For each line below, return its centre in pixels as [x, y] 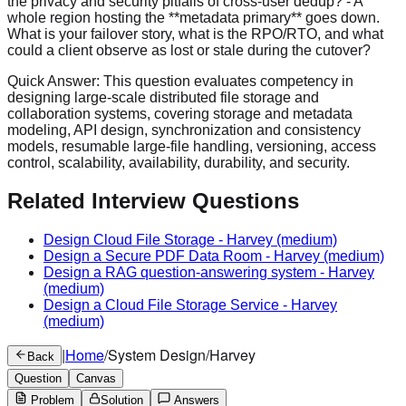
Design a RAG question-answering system [180, 273]
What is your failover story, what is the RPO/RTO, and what [195, 34]
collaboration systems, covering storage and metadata [180, 113]
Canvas [96, 379]
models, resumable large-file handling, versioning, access [192, 146]
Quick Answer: [55, 81]
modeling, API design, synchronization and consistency [184, 130]
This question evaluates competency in [228, 81]
